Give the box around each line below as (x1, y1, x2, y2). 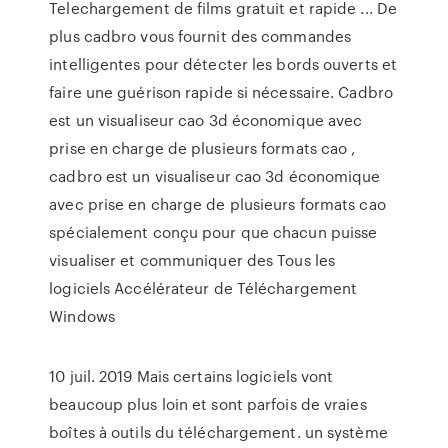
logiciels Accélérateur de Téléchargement (49, 277, 358, 299)
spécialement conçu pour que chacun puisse (49, 221, 378, 243)
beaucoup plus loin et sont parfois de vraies (49, 393, 367, 415)
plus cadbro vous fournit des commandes (49, 25, 352, 47)
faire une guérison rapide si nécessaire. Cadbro (49, 81, 393, 103)
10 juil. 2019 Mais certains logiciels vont (49, 365, 334, 387)
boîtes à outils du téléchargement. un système (49, 421, 388, 443)
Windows (49, 305, 115, 327)
